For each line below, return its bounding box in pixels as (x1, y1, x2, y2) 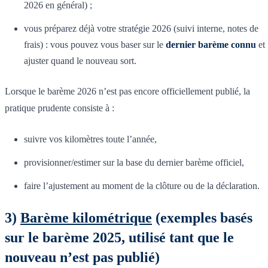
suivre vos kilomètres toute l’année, (24, 133, 157, 144)
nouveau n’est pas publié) (5, 249, 160, 265)
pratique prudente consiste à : (5, 102, 114, 113)
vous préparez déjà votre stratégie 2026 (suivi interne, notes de (24, 23, 258, 33)
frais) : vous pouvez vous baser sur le (24, 39, 166, 50)
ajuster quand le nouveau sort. (24, 55, 136, 66)
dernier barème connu (166, 39, 256, 50)
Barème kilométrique (20, 209, 152, 226)
